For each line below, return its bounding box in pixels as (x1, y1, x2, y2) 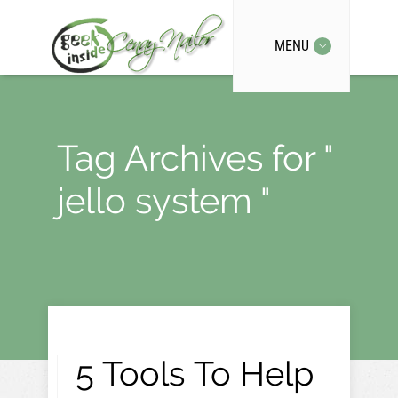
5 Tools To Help (76, 354, 314, 394)
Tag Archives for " (57, 137, 333, 179)
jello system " (57, 179, 271, 221)
